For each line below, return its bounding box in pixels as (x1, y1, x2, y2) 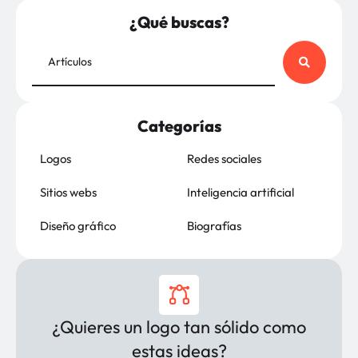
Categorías (137, 115, 221, 136)
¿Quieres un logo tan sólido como (52, 315, 306, 338)
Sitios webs (40, 184, 97, 200)
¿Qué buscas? (129, 11, 229, 32)
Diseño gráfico (40, 217, 116, 233)
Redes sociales (187, 150, 261, 166)
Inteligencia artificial (187, 184, 294, 200)
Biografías (187, 217, 241, 233)
